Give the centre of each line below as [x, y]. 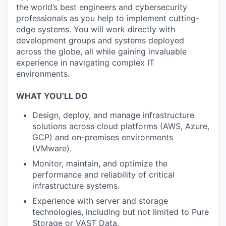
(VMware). [52, 148]
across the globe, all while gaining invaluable [101, 51]
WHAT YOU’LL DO [52, 96]
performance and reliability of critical [103, 174]
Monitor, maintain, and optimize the [100, 163]
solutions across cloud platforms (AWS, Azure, [121, 126]
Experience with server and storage [100, 201]
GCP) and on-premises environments [103, 137]
